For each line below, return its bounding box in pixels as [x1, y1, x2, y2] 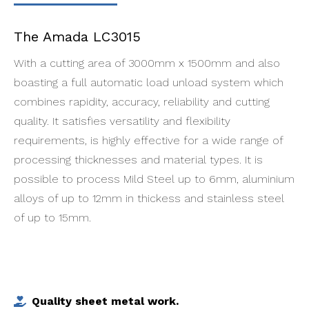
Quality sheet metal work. [32, 295, 179, 308]
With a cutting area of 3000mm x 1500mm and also [14, 57, 280, 70]
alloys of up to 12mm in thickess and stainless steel [14, 192, 284, 205]
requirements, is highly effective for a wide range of [14, 134, 283, 147]
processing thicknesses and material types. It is [14, 153, 263, 166]
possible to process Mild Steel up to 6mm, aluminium [14, 172, 295, 186]
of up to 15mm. [14, 211, 91, 224]
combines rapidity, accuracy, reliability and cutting [14, 95, 270, 108]
